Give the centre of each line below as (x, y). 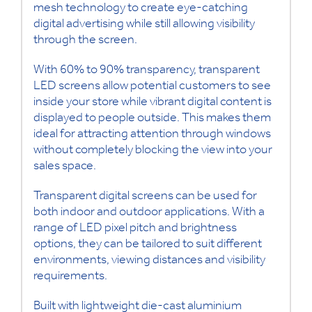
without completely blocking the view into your (153, 151)
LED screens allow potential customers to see (152, 87)
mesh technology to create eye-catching (140, 9)
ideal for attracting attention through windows (152, 135)
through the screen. (85, 41)
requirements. (70, 278)
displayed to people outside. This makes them (152, 119)
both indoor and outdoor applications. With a (149, 213)
